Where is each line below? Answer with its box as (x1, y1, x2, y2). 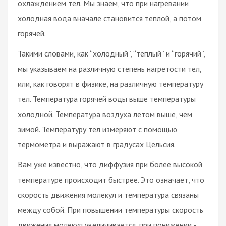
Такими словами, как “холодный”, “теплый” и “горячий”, (18, 48, 205, 59)
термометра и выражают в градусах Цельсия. (18, 139, 176, 149)
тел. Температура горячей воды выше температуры (18, 93, 196, 104)
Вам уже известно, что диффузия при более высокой (18, 159, 202, 169)
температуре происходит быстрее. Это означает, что (18, 174, 204, 185)
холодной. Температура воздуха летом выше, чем (18, 108, 192, 119)
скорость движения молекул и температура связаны (18, 189, 199, 200)
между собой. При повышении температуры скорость (18, 204, 203, 215)
